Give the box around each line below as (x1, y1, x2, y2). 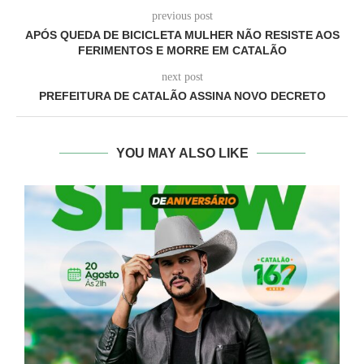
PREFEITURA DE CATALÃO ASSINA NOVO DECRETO (38, 89, 326, 103)
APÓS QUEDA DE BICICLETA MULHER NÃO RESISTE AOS (24, 28, 340, 42)
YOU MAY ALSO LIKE (115, 146, 249, 161)
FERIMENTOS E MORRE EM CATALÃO (77, 44, 287, 58)
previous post (151, 10, 213, 23)
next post (161, 71, 203, 84)
